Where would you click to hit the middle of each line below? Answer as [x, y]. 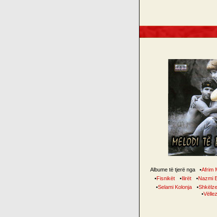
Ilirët [186, 178]
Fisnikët [165, 178]
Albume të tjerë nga [173, 170]
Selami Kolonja [175, 187]
